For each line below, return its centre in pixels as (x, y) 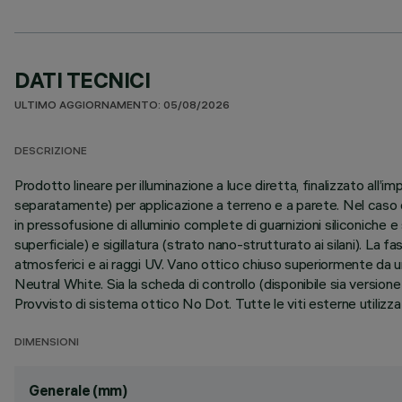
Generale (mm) (78, 390)
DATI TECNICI (83, 80)
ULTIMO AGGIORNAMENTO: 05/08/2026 (122, 106)
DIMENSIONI (47, 343)
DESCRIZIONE (51, 152)
